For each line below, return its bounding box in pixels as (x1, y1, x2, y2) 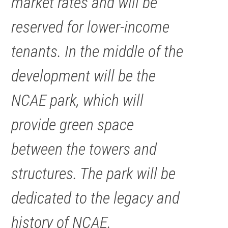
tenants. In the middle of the (11, 41, 184, 61)
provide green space (11, 115, 134, 134)
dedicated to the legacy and (11, 188, 180, 208)
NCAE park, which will (11, 90, 144, 110)
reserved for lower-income (11, 17, 170, 37)
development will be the (11, 66, 156, 85)
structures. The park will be (11, 163, 176, 183)
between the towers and (11, 139, 157, 159)
